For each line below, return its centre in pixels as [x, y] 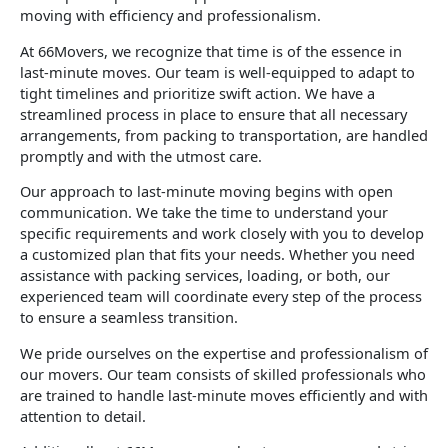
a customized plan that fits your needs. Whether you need [217, 254]
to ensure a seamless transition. [129, 317]
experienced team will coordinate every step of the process [221, 296]
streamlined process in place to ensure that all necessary [213, 113]
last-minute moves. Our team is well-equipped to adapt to [217, 71]
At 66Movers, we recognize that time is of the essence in [211, 50]
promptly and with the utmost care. [141, 155]
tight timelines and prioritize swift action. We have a [197, 92]
